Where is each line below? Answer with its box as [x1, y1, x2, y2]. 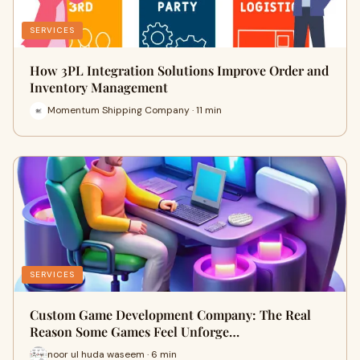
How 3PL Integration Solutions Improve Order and [30, 61, 329, 79]
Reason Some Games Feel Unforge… [30, 322, 239, 340]
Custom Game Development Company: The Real [30, 305, 311, 323]
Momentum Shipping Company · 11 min [47, 104, 222, 117]
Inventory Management [30, 78, 168, 96]
